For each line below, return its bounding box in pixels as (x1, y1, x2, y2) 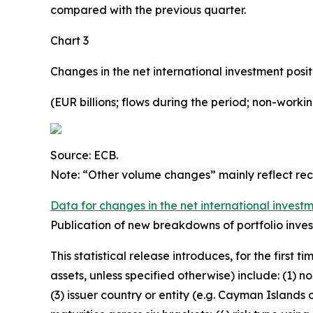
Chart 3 (50, 33, 89, 48)
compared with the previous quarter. (50, 2, 246, 17)
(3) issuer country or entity (50, 287, 192, 302)
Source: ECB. (50, 147, 118, 162)
